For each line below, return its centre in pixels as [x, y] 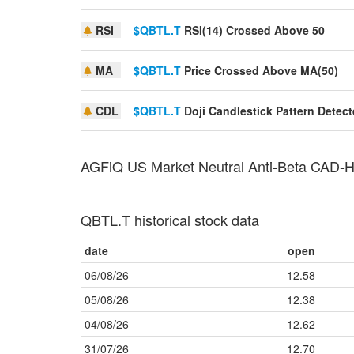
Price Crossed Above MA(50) [260, 70]
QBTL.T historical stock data [170, 220]
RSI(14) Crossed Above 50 [253, 30]
